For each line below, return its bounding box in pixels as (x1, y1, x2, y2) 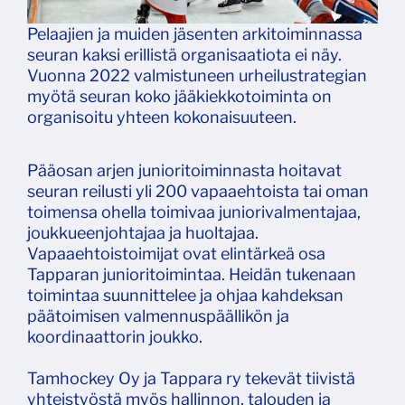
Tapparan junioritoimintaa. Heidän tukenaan (27, 264, 356, 284)
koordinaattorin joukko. (27, 326, 202, 346)
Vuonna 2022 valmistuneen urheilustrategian (27, 65, 367, 85)
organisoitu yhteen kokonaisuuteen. (27, 107, 297, 127)
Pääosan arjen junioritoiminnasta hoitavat (27, 160, 342, 180)
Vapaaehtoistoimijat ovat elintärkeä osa (27, 243, 325, 263)
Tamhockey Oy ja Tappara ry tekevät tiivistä (27, 368, 355, 388)
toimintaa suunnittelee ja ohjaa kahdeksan (27, 285, 344, 305)
